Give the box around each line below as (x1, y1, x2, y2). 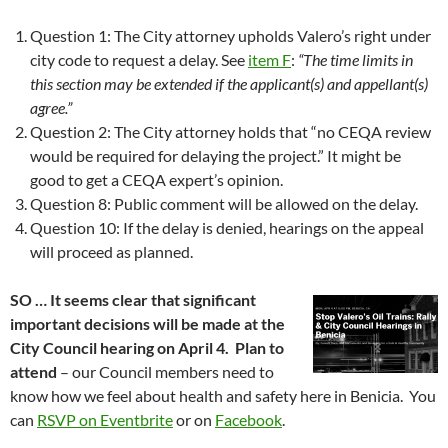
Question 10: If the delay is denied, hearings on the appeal (30, 217, 424, 237)
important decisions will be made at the (10, 313, 285, 333)
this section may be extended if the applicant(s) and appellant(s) (30, 73, 428, 93)
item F (248, 49, 291, 69)
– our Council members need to (57, 361, 274, 381)
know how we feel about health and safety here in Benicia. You (10, 385, 436, 405)
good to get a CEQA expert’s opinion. (30, 169, 283, 189)
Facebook (215, 409, 282, 429)
